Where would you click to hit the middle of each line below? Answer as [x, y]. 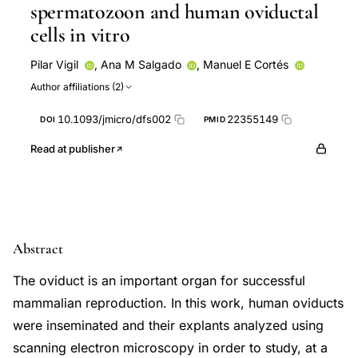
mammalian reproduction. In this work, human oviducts [178, 303]
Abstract [38, 249]
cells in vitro [80, 35]
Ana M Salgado [141, 64]
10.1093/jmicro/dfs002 [114, 119]
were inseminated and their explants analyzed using [168, 325]
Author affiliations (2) [77, 87]
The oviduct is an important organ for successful [159, 280]
